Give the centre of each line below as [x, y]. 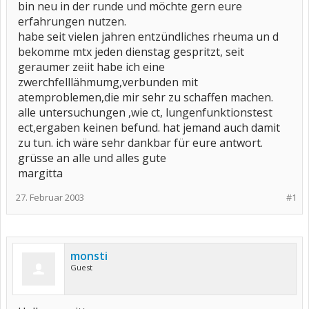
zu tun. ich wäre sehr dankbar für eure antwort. [140, 143]
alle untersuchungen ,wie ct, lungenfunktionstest [145, 112]
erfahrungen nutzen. [72, 21]
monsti [89, 256]
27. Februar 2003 [50, 197]
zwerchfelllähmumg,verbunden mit [108, 82]
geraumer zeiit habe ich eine [91, 67]
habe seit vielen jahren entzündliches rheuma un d [148, 37]
